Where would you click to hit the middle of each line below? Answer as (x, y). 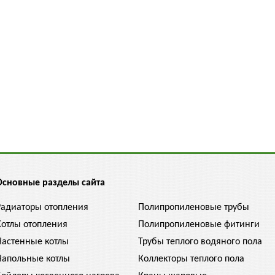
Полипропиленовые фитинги (199, 225)
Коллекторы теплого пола (191, 259)
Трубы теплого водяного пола (200, 242)
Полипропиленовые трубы (194, 207)
